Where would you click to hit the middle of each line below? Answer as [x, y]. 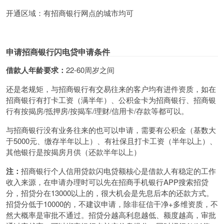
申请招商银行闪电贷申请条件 [58, 51]
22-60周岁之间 [90, 69]
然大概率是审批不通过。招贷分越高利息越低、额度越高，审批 [111, 214]
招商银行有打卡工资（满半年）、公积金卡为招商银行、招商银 [111, 99]
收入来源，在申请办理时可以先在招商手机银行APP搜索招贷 [107, 181]
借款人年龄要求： [36, 70]
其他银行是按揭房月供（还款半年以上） [73, 151]
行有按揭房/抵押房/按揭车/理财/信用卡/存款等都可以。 [97, 110]
